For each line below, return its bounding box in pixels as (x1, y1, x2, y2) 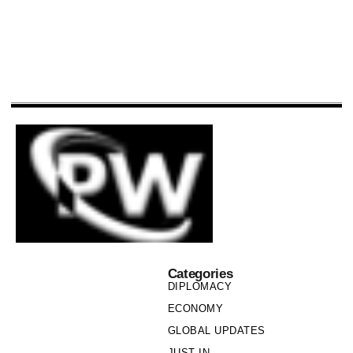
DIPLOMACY (167, 281, 232, 292)
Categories (167, 266, 233, 281)
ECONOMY (167, 303, 224, 314)
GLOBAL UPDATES (167, 325, 266, 336)
